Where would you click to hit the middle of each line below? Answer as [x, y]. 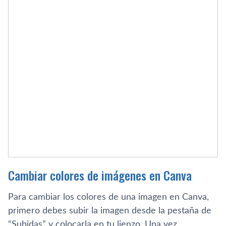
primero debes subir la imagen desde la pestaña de [110, 211]
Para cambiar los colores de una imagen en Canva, [108, 197]
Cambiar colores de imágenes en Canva [100, 175]
